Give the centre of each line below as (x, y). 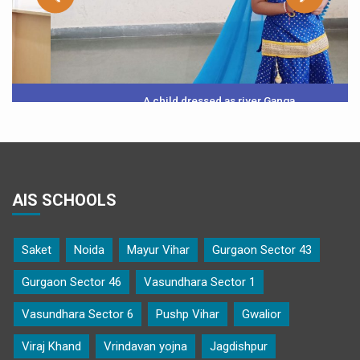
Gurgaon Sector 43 (262, 250)
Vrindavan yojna (145, 346)
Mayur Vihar (158, 250)
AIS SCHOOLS (64, 200)
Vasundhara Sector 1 (200, 282)
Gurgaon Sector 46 (72, 282)
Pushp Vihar (188, 314)
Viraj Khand (51, 346)
